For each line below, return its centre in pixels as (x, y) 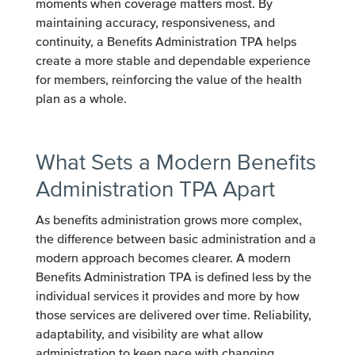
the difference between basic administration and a (176, 239)
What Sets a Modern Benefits (176, 162)
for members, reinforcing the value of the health (168, 80)
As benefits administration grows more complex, (168, 220)
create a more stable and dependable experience (173, 61)
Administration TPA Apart (155, 189)
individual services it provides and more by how (167, 296)
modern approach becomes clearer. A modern (163, 258)
